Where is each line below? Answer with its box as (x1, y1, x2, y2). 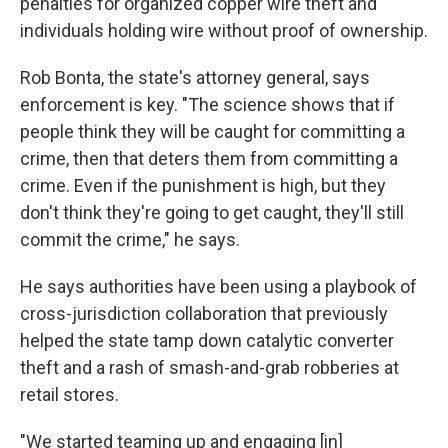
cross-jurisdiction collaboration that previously (20, 303, 388, 325)
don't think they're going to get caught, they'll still (20, 202, 404, 224)
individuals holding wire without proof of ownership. (20, 20, 428, 42)
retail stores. (20, 384, 119, 406)
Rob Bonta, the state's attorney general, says (20, 67, 370, 89)
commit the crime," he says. (20, 229, 240, 251)
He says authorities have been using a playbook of (20, 276, 417, 298)
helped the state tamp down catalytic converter (20, 330, 394, 352)
